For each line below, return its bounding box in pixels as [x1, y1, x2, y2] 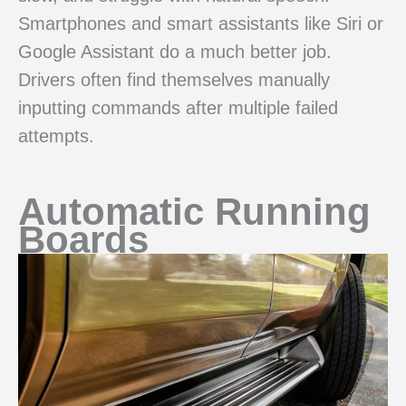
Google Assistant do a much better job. [18, 41, 332, 62]
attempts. [18, 125, 94, 146]
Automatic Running [18, 189, 371, 233]
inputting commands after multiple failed [18, 97, 338, 118]
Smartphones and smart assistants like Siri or [18, 13, 383, 34]
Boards [18, 217, 149, 261]
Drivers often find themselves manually [18, 69, 330, 90]
